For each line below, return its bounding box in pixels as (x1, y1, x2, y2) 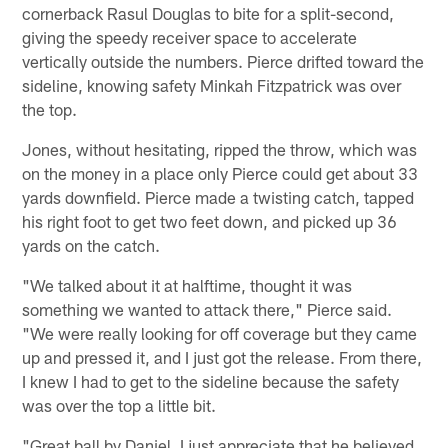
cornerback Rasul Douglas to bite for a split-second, (22, 2, 395, 23)
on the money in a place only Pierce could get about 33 (22, 162, 419, 183)
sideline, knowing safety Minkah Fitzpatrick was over (22, 74, 402, 95)
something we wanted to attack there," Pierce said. (22, 298, 393, 319)
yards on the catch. (22, 234, 161, 255)
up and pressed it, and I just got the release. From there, (22, 346, 423, 367)
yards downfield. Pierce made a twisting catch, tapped (22, 186, 415, 207)
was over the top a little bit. (22, 394, 217, 415)
